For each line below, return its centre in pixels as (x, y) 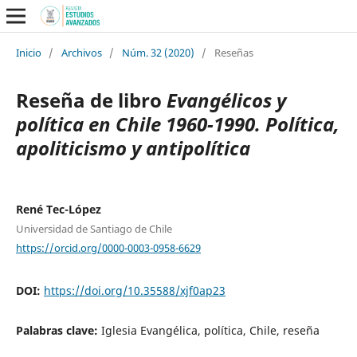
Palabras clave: (58, 331)
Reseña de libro (91, 100)
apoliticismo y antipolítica (133, 147)
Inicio (28, 52)
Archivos (81, 52)
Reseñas (233, 52)
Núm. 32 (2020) (158, 52)
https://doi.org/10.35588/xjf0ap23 (134, 291)
